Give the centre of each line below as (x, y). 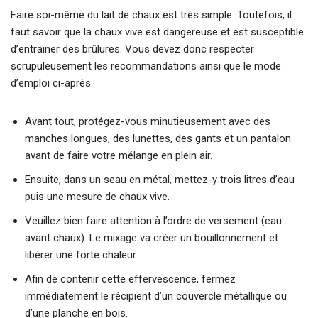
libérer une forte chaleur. (81, 255)
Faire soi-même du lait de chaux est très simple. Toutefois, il (151, 15)
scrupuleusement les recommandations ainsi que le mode (146, 66)
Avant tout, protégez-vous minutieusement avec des (148, 122)
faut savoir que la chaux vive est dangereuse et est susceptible (157, 32)
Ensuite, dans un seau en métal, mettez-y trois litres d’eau (160, 180)
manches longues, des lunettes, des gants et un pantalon (158, 139)
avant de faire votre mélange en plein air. (119, 156)
